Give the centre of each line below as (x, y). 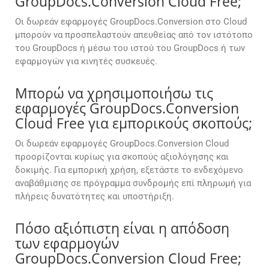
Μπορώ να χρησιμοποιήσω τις (114, 93)
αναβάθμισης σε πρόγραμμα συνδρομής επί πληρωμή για (133, 183)
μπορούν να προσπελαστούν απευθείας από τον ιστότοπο (134, 35)
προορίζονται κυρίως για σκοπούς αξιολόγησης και (122, 157)
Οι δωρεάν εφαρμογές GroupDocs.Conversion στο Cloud (131, 22)
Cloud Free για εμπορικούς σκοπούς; (134, 123)
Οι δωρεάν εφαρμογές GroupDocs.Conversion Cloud (122, 144)
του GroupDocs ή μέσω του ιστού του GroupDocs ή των (130, 48)
